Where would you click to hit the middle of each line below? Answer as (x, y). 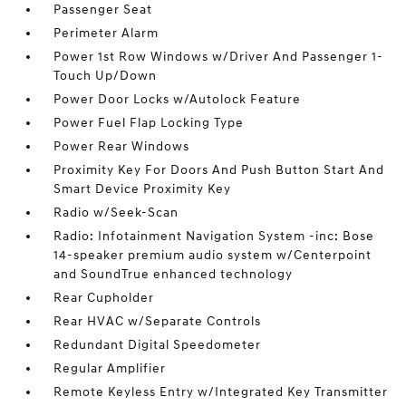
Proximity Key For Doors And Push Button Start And (219, 170)
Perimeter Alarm (106, 33)
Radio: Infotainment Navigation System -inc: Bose (214, 236)
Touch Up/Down (106, 76)
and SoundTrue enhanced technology (174, 274)
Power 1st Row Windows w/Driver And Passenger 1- (219, 57)
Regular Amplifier (110, 368)
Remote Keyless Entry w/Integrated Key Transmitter (221, 392)
